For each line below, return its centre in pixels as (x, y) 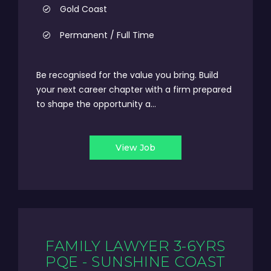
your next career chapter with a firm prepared (134, 90)
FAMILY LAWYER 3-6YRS (135, 246)
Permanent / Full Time (107, 35)
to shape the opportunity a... (96, 104)
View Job (135, 148)
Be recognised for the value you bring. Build (127, 75)
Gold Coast (83, 9)
